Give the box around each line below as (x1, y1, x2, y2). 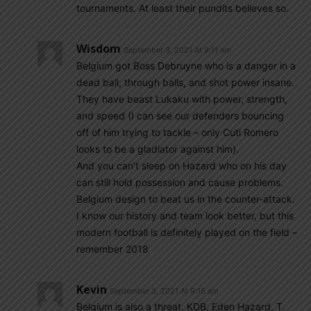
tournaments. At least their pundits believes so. (76, 2, 289, 14)
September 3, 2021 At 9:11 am (124, 45, 231, 55)
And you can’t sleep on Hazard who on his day (76, 160, 287, 171)
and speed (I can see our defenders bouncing (76, 110, 284, 121)
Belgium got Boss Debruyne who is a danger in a (76, 60, 296, 72)
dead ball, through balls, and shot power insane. (76, 76, 294, 88)
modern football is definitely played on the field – (76, 226, 297, 238)
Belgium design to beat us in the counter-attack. (76, 193, 295, 205)
